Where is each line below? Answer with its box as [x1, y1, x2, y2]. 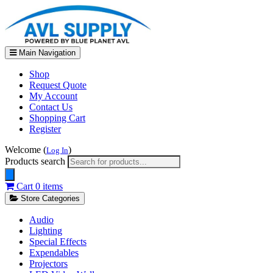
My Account [29, 90, 77, 101]
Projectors [29, 258, 68, 269]
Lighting [29, 225, 62, 236]
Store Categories [18, 193, 80, 203]
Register [29, 123, 61, 134]
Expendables [29, 247, 79, 258]
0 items [35, 180, 63, 191]
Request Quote [29, 79, 87, 90]
